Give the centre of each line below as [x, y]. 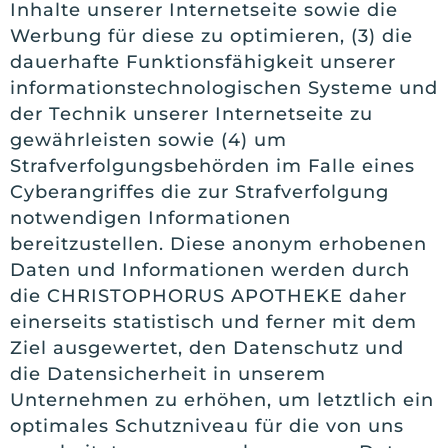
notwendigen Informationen [150, 217]
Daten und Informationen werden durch [210, 269]
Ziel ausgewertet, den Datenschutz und [207, 347]
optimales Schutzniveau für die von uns [207, 425]
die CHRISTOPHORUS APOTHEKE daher [208, 295]
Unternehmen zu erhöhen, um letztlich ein [222, 399]
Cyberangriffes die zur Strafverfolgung [199, 191]
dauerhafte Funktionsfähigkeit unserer [203, 61]
